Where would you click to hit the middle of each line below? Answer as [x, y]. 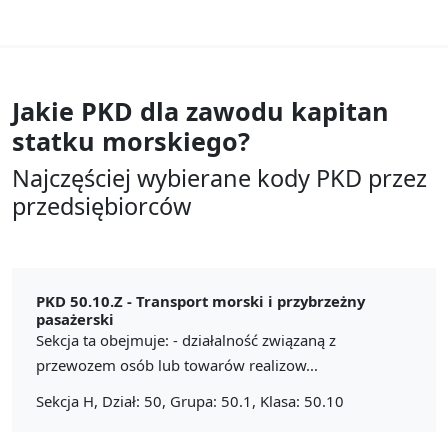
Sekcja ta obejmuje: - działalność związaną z [186, 339]
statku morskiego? [131, 140]
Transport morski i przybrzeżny [250, 300]
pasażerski [75, 318]
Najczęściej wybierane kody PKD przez [219, 177]
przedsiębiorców [101, 205]
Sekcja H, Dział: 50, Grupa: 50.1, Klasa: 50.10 [190, 400]
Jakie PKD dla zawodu [148, 110]
